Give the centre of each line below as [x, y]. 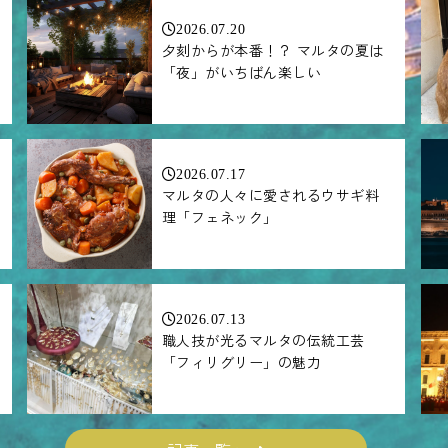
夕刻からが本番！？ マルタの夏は [272, 49]
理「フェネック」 [219, 216]
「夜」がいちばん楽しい [241, 71]
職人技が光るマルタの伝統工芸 [263, 339]
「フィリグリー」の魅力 [241, 361]
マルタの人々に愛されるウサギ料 [270, 194]
